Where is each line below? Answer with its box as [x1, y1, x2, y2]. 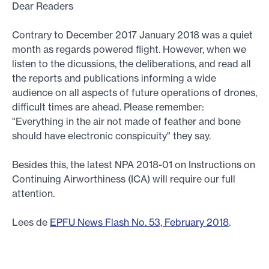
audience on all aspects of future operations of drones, [12, 86, 257, 98]
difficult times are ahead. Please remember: [12, 101, 204, 113]
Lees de [12, 216, 50, 228]
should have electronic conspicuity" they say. [12, 130, 211, 142]
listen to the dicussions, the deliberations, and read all [12, 58, 251, 70]
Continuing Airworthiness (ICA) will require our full [12, 173, 235, 185]
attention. [12, 187, 55, 199]
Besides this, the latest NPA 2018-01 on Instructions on [12, 159, 255, 171]
